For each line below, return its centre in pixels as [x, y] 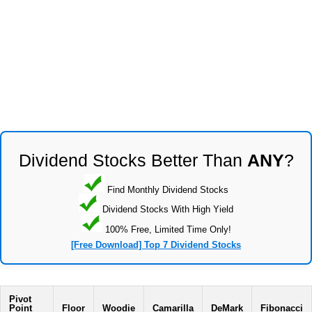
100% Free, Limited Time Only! [166, 229]
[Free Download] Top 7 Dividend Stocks [156, 245]
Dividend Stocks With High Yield [166, 209]
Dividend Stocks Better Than [133, 160]
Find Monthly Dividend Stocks [166, 189]
